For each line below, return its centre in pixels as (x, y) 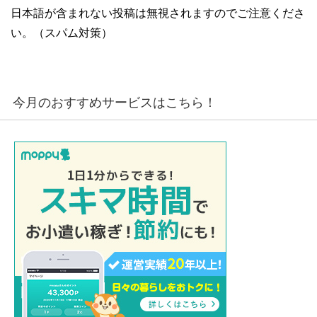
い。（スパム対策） (62, 33)
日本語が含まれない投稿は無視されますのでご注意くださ (158, 13)
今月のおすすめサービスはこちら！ (115, 102)
